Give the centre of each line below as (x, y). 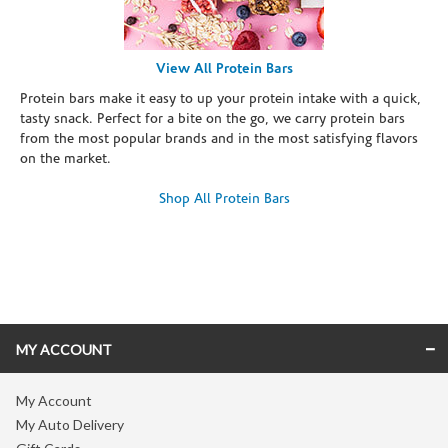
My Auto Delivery (70, 424)
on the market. (65, 159)
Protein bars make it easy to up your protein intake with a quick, (220, 99)
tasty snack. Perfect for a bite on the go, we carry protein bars (212, 119)
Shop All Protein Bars (224, 199)
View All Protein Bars (224, 69)
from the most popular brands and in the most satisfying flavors (219, 139)
